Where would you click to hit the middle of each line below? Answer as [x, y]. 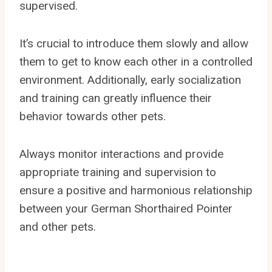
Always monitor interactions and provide [121, 154]
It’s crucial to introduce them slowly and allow [134, 43]
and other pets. [58, 226]
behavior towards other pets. [93, 116]
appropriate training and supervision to [118, 172]
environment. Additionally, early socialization [130, 80]
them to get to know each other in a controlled [136, 61]
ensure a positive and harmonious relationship [136, 190]
